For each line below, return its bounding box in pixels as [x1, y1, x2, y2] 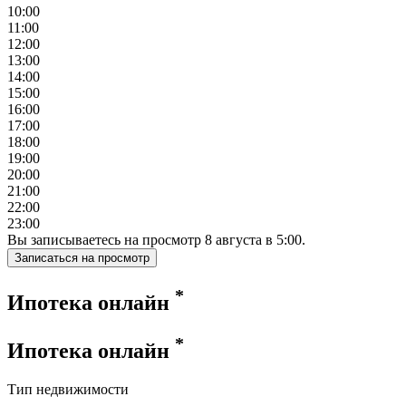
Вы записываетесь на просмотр [7, 232, 205, 248]
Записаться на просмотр [98, 251, 150, 266]
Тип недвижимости [7, 381, 129, 397]
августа [216, 232, 262, 248]
